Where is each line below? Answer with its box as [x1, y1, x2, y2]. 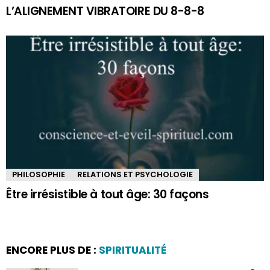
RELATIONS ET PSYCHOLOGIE [77, 168, 193, 180]
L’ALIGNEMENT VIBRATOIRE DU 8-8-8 [6, 2, 204, 19]
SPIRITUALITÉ [99, 242, 166, 257]
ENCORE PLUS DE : [6, 242, 99, 257]
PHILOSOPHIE [12, 168, 65, 180]
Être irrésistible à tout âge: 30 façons [6, 186, 209, 202]
